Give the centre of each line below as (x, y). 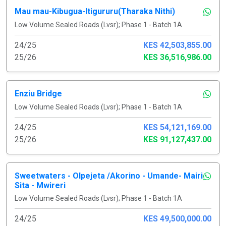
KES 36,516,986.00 (177, 57)
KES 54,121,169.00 (177, 127)
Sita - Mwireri (40, 185)
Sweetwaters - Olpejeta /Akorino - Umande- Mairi (109, 176)
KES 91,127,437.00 (177, 139)
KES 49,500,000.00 (177, 218)
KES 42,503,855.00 (177, 45)
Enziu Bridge (38, 93)
